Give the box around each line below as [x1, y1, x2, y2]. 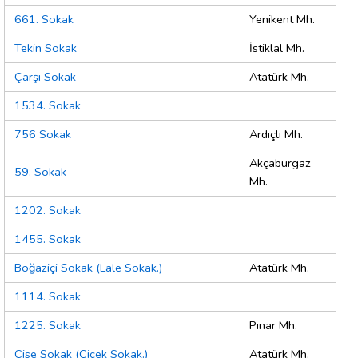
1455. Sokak [14, 231, 81, 248]
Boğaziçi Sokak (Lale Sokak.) [14, 260, 162, 276]
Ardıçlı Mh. [249, 126, 303, 143]
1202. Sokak [14, 202, 81, 219]
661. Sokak [14, 11, 74, 28]
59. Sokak [14, 164, 66, 181]
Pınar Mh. [249, 317, 297, 334]
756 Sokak [14, 126, 71, 143]
